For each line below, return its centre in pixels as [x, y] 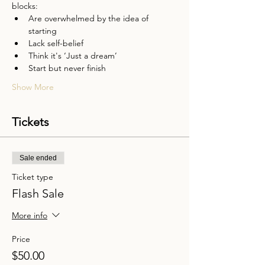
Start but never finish [67, 68]
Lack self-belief [56, 43]
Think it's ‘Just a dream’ [73, 56]
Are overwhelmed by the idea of [90, 18]
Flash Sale [38, 193]
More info [30, 216]
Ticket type [33, 177]
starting [43, 31]
